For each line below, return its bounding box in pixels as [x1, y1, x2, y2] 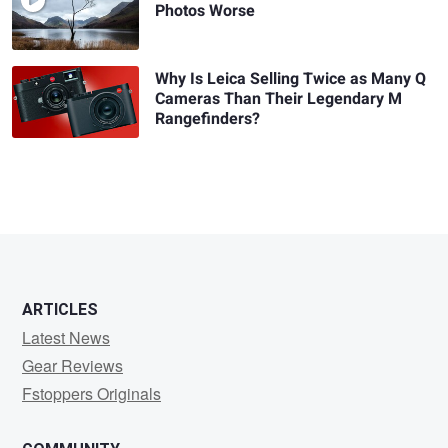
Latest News [22, 325, 110, 349]
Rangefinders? [155, 107, 261, 132]
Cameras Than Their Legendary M [155, 87, 403, 112]
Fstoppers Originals [22, 381, 161, 405]
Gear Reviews [22, 353, 123, 377]
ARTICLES [22, 299, 98, 319]
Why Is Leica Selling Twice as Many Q [155, 67, 427, 92]
